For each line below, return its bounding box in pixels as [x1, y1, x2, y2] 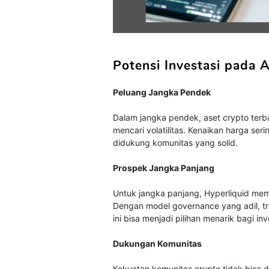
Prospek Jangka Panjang [113, 162, 215, 173]
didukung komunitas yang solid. [113, 137, 238, 148]
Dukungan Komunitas [113, 238, 202, 249]
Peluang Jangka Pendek [113, 86, 211, 97]
